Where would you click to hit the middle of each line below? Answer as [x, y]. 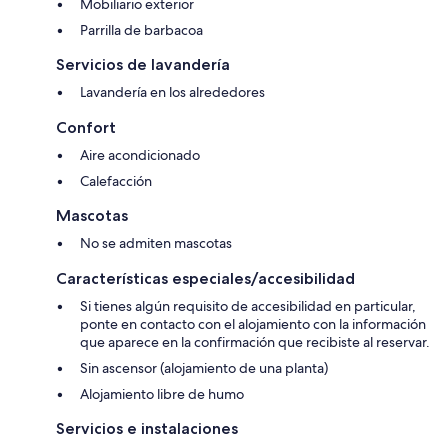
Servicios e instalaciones [147, 428]
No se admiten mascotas [156, 243]
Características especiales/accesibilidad [205, 278]
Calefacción [116, 181]
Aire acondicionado [140, 155]
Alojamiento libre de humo [162, 394]
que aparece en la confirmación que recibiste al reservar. [255, 342]
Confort [86, 127]
